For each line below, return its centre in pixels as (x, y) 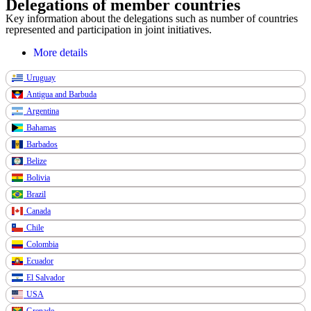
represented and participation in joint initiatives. (109, 29)
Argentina (43, 111)
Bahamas (42, 127)
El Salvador (46, 277)
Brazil (36, 194)
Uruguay (41, 77)
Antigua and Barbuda (62, 94)
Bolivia (39, 177)
